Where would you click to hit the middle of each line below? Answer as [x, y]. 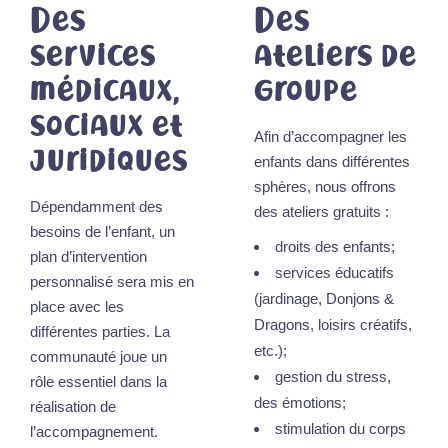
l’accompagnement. [94, 431]
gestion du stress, [333, 376]
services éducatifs [334, 272]
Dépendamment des [96, 206]
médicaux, [105, 91]
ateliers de [335, 56]
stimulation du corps [340, 428]
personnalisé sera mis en [112, 281]
